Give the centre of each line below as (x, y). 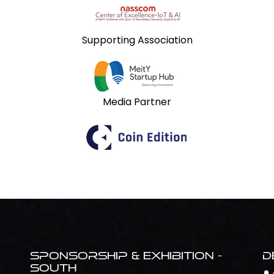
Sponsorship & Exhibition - (126, 256)
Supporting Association (137, 40)
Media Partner (137, 102)
